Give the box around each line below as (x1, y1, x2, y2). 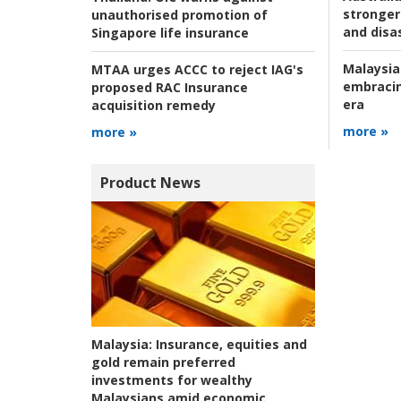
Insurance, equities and (152, 336, 307, 354)
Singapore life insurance (91, 23, 249, 41)
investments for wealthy (91, 371, 252, 389)
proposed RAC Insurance (91, 78, 248, 96)
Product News (100, 172, 200, 192)
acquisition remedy (91, 96, 216, 114)
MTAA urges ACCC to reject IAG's (91, 60, 303, 78)
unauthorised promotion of (91, 5, 268, 23)
